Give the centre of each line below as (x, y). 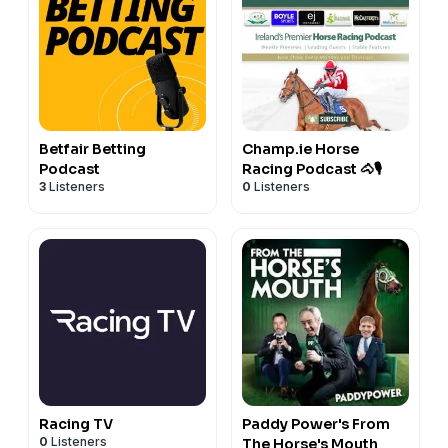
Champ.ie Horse (300, 148)
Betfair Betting (92, 148)
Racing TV (76, 423)
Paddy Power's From (316, 423)
